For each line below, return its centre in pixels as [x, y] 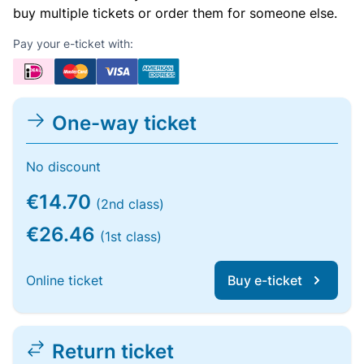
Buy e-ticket [265, 280]
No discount [63, 167]
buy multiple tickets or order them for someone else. [175, 13]
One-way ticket [124, 123]
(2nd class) [130, 204]
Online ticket [65, 280]
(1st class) [131, 236]
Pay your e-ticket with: [73, 43]
